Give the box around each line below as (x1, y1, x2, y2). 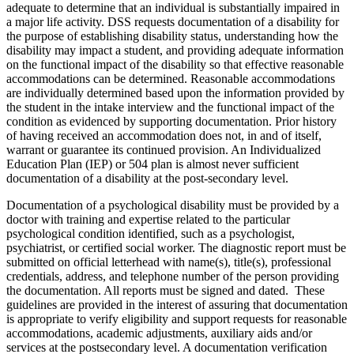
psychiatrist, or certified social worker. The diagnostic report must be (6, 240, 346, 254)
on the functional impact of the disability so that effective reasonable (6, 57, 344, 71)
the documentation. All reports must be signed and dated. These (6, 283, 325, 297)
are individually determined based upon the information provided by (6, 85, 345, 100)
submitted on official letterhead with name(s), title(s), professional (6, 254, 331, 269)
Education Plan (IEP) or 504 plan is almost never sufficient (6, 156, 299, 171)
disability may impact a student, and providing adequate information (6, 43, 344, 57)
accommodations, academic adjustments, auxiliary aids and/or (6, 326, 312, 340)
